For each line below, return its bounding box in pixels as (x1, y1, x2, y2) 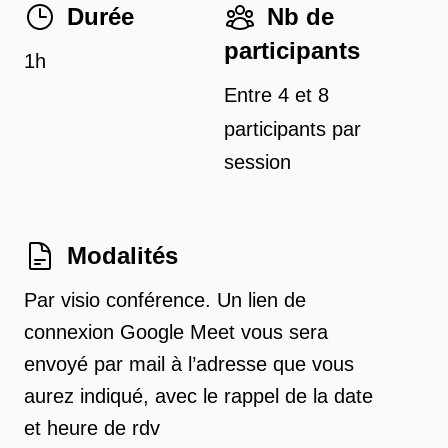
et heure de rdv (24, 416, 160, 439)
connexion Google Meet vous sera (24, 320, 328, 343)
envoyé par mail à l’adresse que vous (24, 352, 354, 375)
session (224, 151, 291, 174)
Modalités (67, 241, 178, 269)
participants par (224, 117, 361, 140)
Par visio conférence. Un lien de (24, 288, 306, 311)
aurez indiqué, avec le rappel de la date (24, 384, 373, 407)
